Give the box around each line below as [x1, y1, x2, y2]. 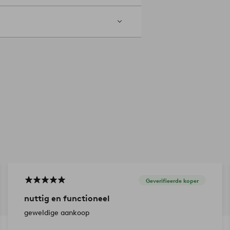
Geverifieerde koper [146, 177, 199, 184]
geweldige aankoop [24, 208, 89, 218]
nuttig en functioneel [24, 194, 110, 204]
